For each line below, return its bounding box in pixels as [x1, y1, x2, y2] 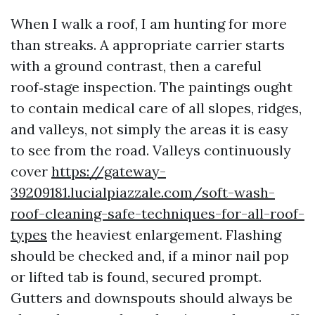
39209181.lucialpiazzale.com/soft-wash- [11, 184, 275, 201]
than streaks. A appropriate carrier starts [11, 36, 285, 53]
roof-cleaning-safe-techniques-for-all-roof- [11, 205, 304, 222]
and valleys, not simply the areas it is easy [11, 120, 288, 138]
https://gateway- [51, 162, 166, 180]
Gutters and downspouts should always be [11, 289, 292, 307]
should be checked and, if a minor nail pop [11, 247, 289, 264]
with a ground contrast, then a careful [11, 57, 262, 75]
